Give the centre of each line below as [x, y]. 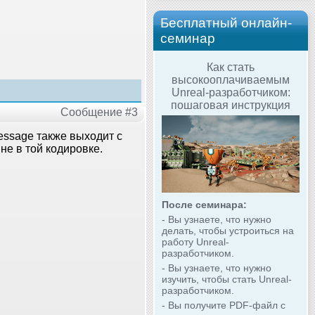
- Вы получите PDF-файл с [224, 306]
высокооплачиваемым [231, 79]
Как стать [231, 67]
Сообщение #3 [99, 112]
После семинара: [204, 205]
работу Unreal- [195, 242]
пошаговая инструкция [231, 105]
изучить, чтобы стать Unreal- [227, 279]
